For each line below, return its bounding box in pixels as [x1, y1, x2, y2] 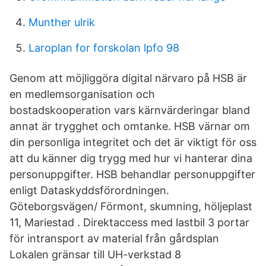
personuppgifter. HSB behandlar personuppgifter [9, 168, 255, 180]
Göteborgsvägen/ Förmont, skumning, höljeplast [9, 200, 252, 213]
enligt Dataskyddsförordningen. [9, 184, 169, 197]
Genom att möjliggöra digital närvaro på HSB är [9, 72, 247, 84]
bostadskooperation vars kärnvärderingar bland [9, 104, 250, 116]
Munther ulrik [28, 16, 95, 28]
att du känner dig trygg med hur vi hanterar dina [9, 152, 252, 164]
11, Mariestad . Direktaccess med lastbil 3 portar [9, 216, 249, 229]
